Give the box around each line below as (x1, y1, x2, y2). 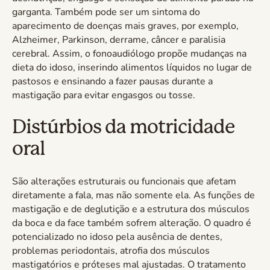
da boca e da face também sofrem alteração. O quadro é (12, 216, 251, 230)
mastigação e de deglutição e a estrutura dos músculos (12, 202, 250, 216)
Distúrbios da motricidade (12, 118, 234, 138)
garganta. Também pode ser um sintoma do (12, 5, 200, 19)
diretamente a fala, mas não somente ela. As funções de (12, 189, 255, 202)
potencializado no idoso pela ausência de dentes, (12, 230, 222, 244)
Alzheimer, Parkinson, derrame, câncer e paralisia (12, 33, 225, 47)
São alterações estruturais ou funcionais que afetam (12, 175, 236, 189)
